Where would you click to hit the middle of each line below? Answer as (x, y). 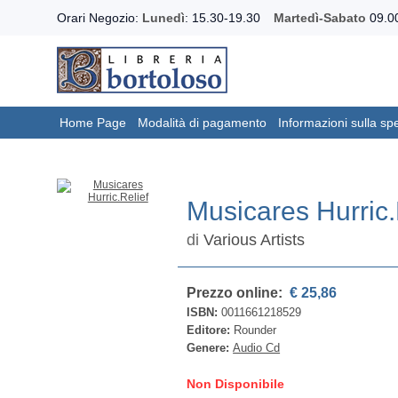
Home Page (93, 123)
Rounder (255, 330)
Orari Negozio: (99, 18)
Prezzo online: (237, 293)
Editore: (211, 330)
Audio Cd (257, 348)
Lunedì (163, 18)
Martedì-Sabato (320, 18)
